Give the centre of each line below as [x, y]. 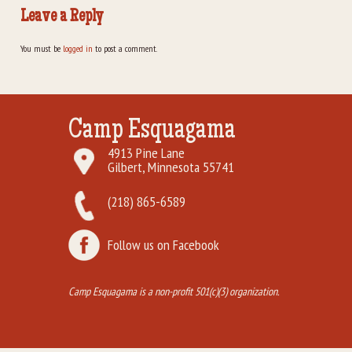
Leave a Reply [62, 18]
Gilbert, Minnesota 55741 [171, 167]
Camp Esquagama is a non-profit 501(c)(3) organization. [174, 291]
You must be [42, 48]
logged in [78, 48]
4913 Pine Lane [146, 153]
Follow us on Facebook [163, 245]
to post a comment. [125, 48]
